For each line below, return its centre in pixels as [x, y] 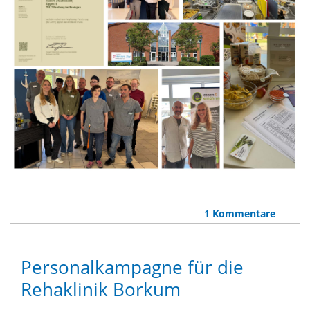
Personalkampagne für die [132, 267]
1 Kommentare [239, 213]
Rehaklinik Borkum [101, 289]
